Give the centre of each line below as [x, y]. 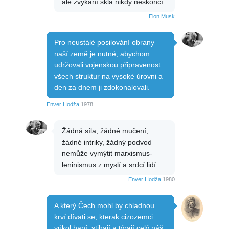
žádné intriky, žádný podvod [107, 142]
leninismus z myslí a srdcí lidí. [110, 165]
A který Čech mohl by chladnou [104, 206]
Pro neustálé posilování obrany [104, 43]
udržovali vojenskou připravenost [107, 65]
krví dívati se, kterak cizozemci [104, 217]
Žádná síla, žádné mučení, [105, 131]
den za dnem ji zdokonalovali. [102, 88]
